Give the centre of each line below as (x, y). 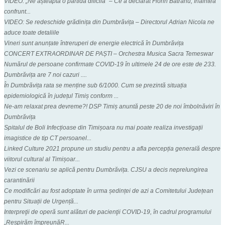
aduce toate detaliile (32, 32)
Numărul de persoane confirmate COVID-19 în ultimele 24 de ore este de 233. (110, 64)
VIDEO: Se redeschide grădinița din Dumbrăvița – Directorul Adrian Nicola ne (109, 22)
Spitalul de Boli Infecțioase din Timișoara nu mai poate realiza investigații (103, 127)
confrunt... (17, 11)
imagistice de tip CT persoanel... (48, 138)
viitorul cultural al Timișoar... (42, 159)
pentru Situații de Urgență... (41, 201)
